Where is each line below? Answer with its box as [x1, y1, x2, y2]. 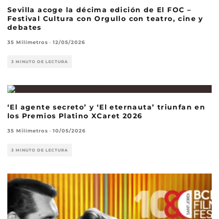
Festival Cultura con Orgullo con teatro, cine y [7, 14, 203, 23]
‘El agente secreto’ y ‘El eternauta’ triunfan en [7, 103, 206, 112]
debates [7, 23, 42, 32]
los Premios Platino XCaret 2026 [7, 111, 143, 121]
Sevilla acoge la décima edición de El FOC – [7, 5, 192, 15]
